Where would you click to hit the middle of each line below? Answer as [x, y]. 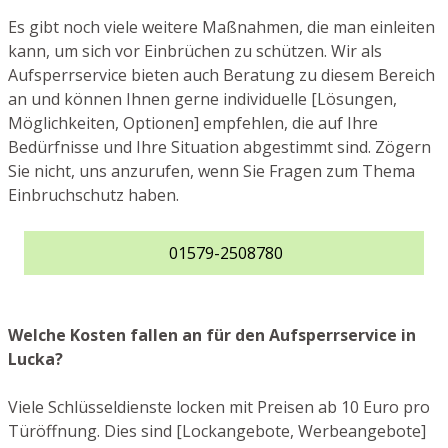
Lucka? [35, 358]
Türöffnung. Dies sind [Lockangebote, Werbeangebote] [217, 430]
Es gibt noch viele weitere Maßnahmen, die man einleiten [221, 26]
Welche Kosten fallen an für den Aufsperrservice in [212, 334]
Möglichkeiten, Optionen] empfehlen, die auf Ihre [193, 122]
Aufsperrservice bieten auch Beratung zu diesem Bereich [221, 74]
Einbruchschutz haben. [93, 194]
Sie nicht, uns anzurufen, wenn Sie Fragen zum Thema [211, 170]
